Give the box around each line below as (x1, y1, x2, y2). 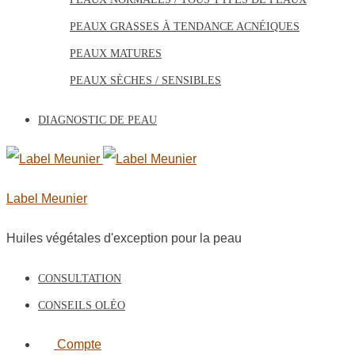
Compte (57, 338, 101, 351)
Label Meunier (6, 192, 87, 205)
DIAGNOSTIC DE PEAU (38, 114, 157, 126)
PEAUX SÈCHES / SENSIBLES (70, 74, 221, 86)
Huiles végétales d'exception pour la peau (6, 231, 242, 245)
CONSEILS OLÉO (38, 300, 125, 311)
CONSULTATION (38, 273, 121, 284)
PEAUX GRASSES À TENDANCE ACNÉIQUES (70, 21, 300, 32)
